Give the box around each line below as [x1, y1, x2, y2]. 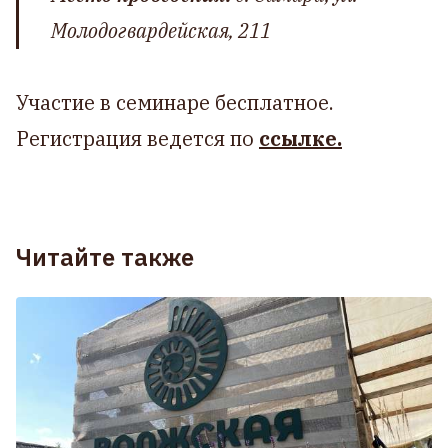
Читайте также [16, 241, 194, 273]
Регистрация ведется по [16, 125, 259, 152]
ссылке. [259, 125, 342, 152]
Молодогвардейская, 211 [51, 17, 271, 44]
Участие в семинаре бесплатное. [16, 89, 334, 116]
